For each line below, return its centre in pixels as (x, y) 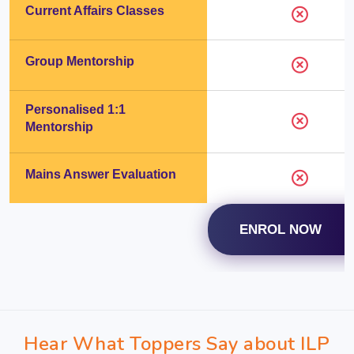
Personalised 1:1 (75, 110)
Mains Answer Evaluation (101, 175)
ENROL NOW (281, 230)
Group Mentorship (80, 62)
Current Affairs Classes (95, 11)
